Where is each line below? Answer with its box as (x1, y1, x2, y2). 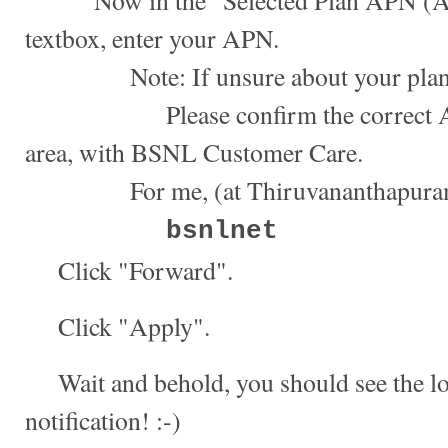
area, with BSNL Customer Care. (25, 135, 363, 170)
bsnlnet (166, 217, 278, 247)
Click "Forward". (25, 253, 233, 288)
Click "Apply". (25, 309, 210, 344)
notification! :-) (25, 403, 181, 437)
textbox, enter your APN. (25, 21, 279, 56)
